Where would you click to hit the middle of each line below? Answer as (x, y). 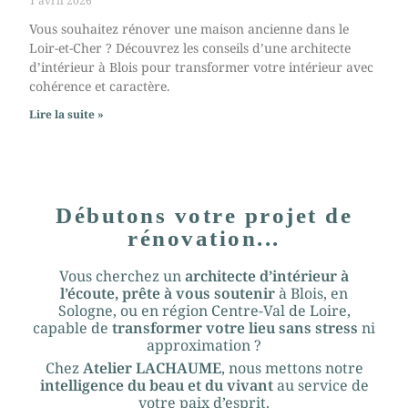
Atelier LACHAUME (150, 368)
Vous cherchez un (122, 276)
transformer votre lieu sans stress (235, 328)
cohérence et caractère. (100, 87)
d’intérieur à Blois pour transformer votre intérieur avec (202, 67)
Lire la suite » (67, 115)
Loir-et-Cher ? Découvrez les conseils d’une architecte (190, 48)
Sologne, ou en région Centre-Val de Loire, (204, 311)
